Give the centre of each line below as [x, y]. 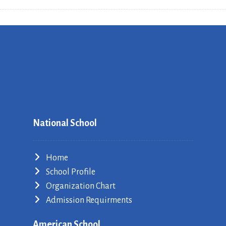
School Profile [70, 172]
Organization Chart [80, 186]
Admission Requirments [89, 200]
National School [65, 123]
